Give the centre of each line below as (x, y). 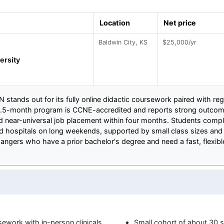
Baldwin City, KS (123, 42)
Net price (179, 23)
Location (114, 23)
